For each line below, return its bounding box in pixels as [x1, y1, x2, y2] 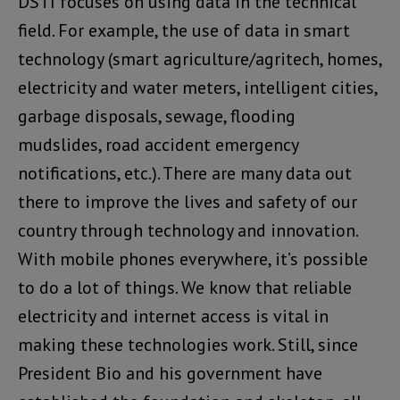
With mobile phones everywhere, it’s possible [18, 246, 368, 271]
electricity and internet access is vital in [18, 304, 329, 328]
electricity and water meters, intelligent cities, [18, 75, 377, 99]
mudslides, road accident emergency [18, 132, 298, 156]
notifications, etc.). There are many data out [18, 161, 352, 185]
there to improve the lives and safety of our [18, 189, 357, 213]
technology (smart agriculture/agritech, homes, [18, 46, 381, 71]
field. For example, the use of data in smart [18, 18, 350, 42]
